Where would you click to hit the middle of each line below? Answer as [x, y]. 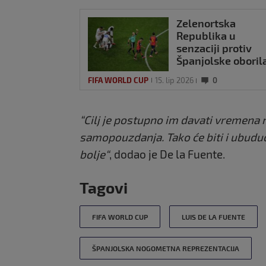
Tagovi [104, 187]
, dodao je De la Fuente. [167, 154]
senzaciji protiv [214, 48]
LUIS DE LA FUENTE [213, 216]
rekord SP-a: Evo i [219, 73]
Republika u [206, 36]
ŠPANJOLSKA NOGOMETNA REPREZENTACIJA [166, 248]
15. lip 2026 [174, 80]
